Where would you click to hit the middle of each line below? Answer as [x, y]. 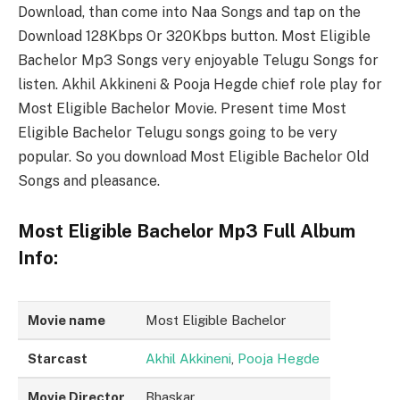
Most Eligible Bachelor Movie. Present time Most [182, 108]
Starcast [58, 358]
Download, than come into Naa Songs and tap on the [189, 12]
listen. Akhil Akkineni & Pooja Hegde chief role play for [200, 84]
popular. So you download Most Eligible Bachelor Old [193, 156]
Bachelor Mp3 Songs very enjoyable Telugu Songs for [198, 60]
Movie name [67, 320]
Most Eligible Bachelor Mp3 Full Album [187, 231]
